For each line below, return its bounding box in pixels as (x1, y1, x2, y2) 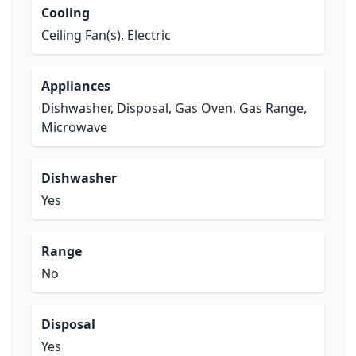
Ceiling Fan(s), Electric (41, 26, 171, 44)
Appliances (41, 77, 110, 95)
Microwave (41, 118, 107, 136)
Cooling (41, 4, 90, 21)
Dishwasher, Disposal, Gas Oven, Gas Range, (41, 99, 307, 117)
